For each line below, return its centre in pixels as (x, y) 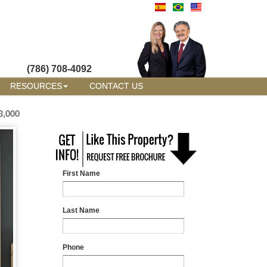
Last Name (81, 210)
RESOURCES (36, 86)
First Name (82, 173)
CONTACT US (116, 86)
